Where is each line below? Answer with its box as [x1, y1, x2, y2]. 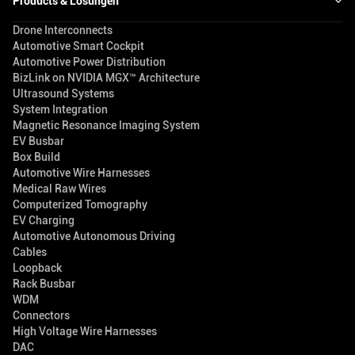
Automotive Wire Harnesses [13, 166, 150, 180]
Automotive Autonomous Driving [13, 230, 175, 243]
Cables [13, 246, 47, 259]
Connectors [13, 309, 70, 323]
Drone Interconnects [13, 24, 113, 37]
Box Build [13, 151, 60, 164]
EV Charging [13, 214, 74, 227]
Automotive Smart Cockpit [13, 40, 144, 53]
